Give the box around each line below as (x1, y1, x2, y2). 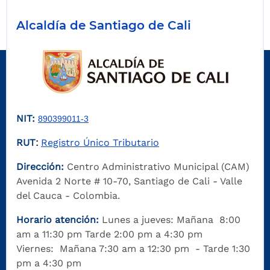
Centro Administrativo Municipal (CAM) (67, 161, 250, 173)
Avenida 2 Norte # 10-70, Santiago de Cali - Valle (16, 175, 242, 187)
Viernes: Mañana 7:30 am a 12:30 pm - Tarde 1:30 (16, 243, 250, 255)
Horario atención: (16, 214, 99, 226)
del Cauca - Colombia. (16, 190, 120, 202)
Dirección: (16, 161, 67, 173)
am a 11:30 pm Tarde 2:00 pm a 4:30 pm (16, 228, 202, 240)
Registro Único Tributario (41, 137, 159, 149)
